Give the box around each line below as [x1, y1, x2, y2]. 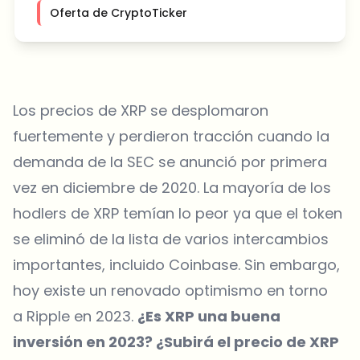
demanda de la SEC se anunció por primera [13, 152, 327, 173]
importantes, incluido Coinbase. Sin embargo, [13, 255, 340, 276]
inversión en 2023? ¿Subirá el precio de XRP [13, 332, 339, 353]
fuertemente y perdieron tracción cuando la [13, 126, 329, 147]
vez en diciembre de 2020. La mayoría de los [13, 178, 331, 198]
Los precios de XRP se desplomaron [13, 100, 268, 121]
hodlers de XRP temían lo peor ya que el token [13, 203, 342, 224]
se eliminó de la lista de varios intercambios [13, 229, 329, 250]
